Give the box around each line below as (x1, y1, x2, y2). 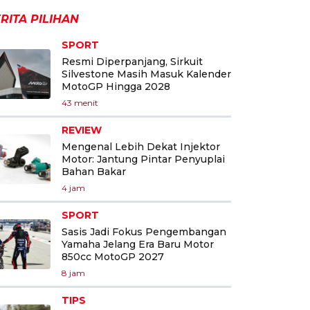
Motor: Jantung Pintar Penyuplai (62, 152, 225, 165)
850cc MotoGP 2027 (62, 250, 164, 263)
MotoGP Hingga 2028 (62, 80, 170, 93)
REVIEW (62, 123, 102, 136)
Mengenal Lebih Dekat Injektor (62, 140, 220, 153)
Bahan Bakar (62, 165, 126, 178)
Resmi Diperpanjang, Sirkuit (62, 55, 203, 68)
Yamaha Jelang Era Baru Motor (62, 237, 214, 250)
